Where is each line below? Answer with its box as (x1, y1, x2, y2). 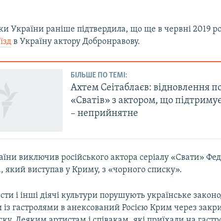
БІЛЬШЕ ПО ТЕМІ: (71, 71, 128, 79)
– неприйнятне (71, 108, 139, 118)
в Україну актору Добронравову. (11, 37, 141, 47)
